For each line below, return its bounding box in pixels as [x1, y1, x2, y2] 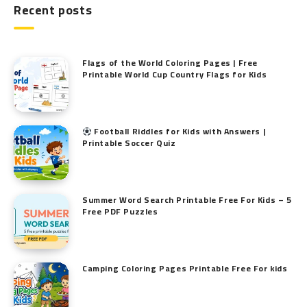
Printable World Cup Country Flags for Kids [82, 66, 267, 83]
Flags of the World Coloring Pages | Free [82, 55, 258, 71]
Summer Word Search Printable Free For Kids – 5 [82, 192, 292, 208]
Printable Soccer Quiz [82, 135, 176, 151]
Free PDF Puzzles [82, 204, 158, 220]
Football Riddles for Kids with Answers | [91, 123, 266, 140]
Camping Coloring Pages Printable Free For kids [82, 260, 288, 277]
